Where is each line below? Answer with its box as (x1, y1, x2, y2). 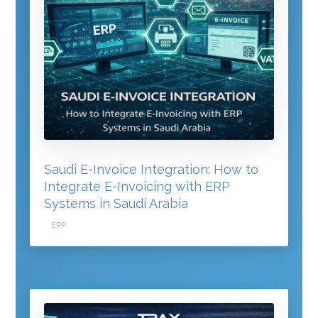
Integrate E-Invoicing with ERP (44, 179, 231, 194)
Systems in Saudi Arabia (44, 196, 189, 212)
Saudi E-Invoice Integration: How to (44, 162, 259, 177)
